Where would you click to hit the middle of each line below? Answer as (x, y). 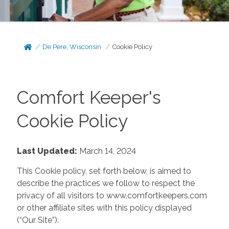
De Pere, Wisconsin (72, 47)
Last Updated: (47, 151)
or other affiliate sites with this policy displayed (104, 208)
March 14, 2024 (106, 151)
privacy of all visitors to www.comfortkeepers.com (112, 195)
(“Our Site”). (38, 220)
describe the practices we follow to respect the (106, 183)
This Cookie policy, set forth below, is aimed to (104, 171)
